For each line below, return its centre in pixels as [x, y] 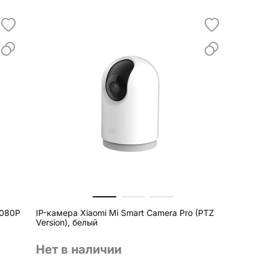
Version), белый [66, 223]
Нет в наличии [78, 250]
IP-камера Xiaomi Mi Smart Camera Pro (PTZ [125, 213]
